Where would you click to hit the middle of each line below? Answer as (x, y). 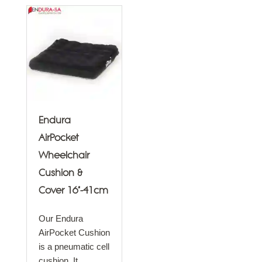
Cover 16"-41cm (73, 191)
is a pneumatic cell (74, 247)
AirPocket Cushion (74, 232)
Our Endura (61, 218)
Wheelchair (64, 156)
